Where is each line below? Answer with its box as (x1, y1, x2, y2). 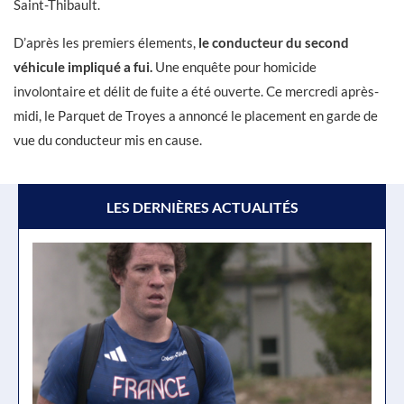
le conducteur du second (198, 34, 349, 50)
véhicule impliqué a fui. (14, 59, 152, 75)
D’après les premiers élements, (14, 34, 198, 50)
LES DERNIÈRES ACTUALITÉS (106, 198, 298, 216)
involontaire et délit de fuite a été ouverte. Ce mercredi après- (14, 83, 379, 99)
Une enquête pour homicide (152, 59, 317, 75)
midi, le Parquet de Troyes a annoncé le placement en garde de (14, 107, 378, 124)
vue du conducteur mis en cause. (14, 132, 205, 148)
